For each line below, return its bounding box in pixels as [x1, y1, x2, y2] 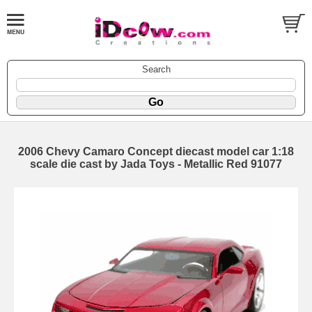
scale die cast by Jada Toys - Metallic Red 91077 [30, 157, 282, 170]
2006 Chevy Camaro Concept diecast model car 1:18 [18, 145, 294, 157]
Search [141, 63, 171, 75]
